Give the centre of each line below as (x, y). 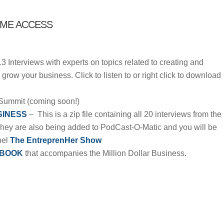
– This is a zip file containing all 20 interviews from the (125, 114)
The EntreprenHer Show (56, 140)
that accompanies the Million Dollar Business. (106, 153)
